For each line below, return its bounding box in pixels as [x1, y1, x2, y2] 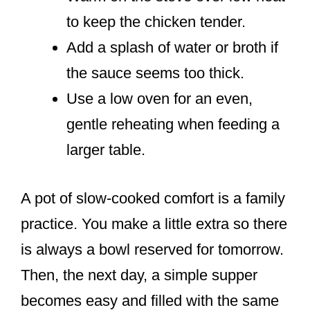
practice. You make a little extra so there [21, 215, 287, 233]
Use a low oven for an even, [66, 90, 253, 108]
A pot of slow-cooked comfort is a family [21, 190, 285, 208]
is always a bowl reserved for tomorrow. [21, 241, 284, 259]
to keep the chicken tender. [66, 13, 246, 31]
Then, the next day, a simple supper [21, 266, 257, 284]
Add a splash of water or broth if [66, 39, 278, 57]
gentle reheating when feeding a [66, 116, 280, 134]
